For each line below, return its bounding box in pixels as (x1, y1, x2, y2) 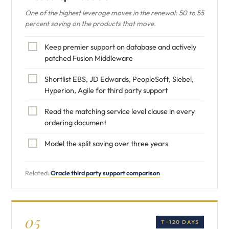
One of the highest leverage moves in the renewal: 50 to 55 (25, 8, 204, 17)
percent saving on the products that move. (25, 19, 156, 28)
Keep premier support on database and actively (44, 42, 196, 52)
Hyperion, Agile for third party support (44, 85, 168, 95)
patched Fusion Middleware (44, 53, 133, 63)
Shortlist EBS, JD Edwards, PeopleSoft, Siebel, (44, 74, 194, 84)
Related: (25, 169, 51, 177)
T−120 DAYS (161, 218, 199, 225)
